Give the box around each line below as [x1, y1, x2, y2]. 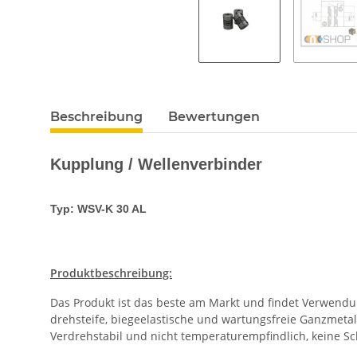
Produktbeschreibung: [50, 265, 172, 280]
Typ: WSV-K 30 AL [50, 202, 147, 215]
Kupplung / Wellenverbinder [50, 155, 262, 173]
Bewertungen [168, 108, 260, 124]
